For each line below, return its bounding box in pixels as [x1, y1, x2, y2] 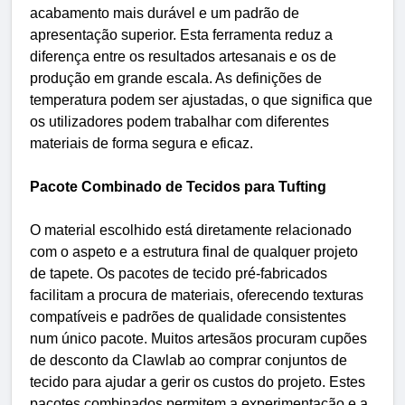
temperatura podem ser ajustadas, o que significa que [30, 91, 372, 108]
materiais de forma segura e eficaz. [30, 135, 253, 151]
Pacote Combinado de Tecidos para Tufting [30, 178, 326, 194]
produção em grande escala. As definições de [30, 70, 322, 86]
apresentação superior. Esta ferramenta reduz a [30, 26, 333, 42]
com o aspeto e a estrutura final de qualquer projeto [30, 243, 358, 259]
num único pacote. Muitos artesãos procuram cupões [30, 330, 367, 346]
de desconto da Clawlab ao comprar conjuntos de [30, 352, 347, 368]
